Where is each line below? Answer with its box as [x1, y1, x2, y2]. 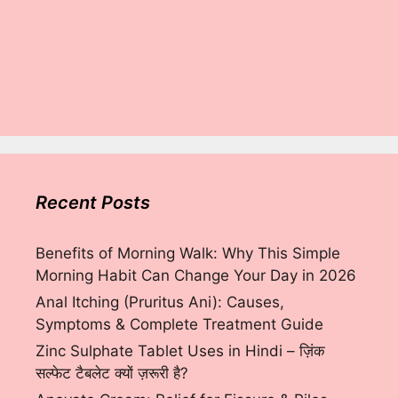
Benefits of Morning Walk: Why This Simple [36, 244, 340, 263]
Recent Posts [36, 192, 150, 214]
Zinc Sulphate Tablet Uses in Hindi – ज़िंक [36, 342, 325, 361]
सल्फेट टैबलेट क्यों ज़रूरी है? [36, 364, 188, 383]
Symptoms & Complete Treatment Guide [36, 315, 323, 334]
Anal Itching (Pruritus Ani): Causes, [36, 293, 284, 312]
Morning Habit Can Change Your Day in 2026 [36, 267, 356, 285]
